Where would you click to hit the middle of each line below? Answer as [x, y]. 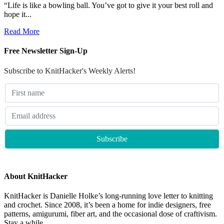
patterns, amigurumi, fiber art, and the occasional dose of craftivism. [110, 214]
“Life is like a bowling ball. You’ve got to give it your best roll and [108, 5]
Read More [22, 31]
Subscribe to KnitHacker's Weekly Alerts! [70, 70]
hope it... [18, 14]
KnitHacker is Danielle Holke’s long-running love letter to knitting [108, 196]
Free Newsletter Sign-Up [46, 51]
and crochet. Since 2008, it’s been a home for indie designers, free [107, 205]
